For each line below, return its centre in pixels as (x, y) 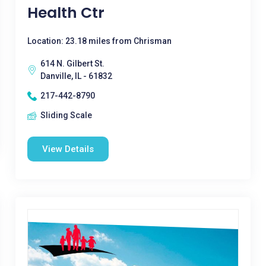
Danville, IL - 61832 (76, 76)
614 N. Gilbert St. (72, 64)
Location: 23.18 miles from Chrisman (99, 41)
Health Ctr (66, 13)
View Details (68, 149)
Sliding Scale (66, 115)
